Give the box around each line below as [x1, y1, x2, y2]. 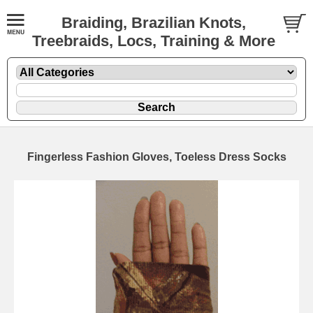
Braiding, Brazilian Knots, [61, 14, 246, 31]
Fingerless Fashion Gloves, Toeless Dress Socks [27, 150, 286, 163]
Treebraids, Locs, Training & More [31, 32, 275, 50]
